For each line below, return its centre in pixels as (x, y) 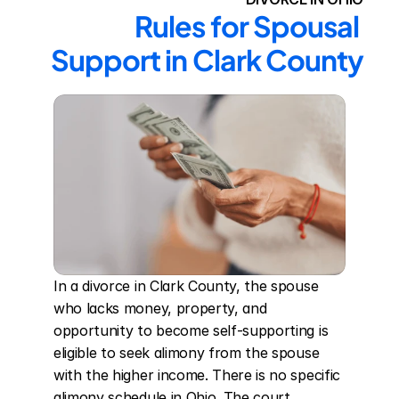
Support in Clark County (207, 60)
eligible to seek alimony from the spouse (187, 353)
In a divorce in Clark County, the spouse (186, 286)
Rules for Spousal (247, 26)
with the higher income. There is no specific (197, 375)
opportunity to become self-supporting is (191, 330)
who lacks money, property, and (160, 308)
